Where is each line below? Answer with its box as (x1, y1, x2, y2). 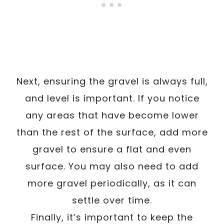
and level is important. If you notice (24, 91, 199, 104)
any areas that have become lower (25, 108, 199, 121)
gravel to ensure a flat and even (32, 142, 191, 155)
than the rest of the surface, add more (16, 125, 208, 138)
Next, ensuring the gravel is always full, (16, 74, 208, 87)
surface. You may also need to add (25, 159, 198, 172)
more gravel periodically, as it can (27, 176, 196, 189)
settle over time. (72, 193, 152, 206)
